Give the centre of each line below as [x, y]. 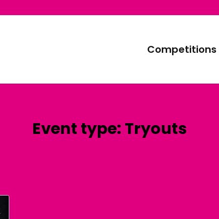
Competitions [182, 49]
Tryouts [156, 128]
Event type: [78, 128]
